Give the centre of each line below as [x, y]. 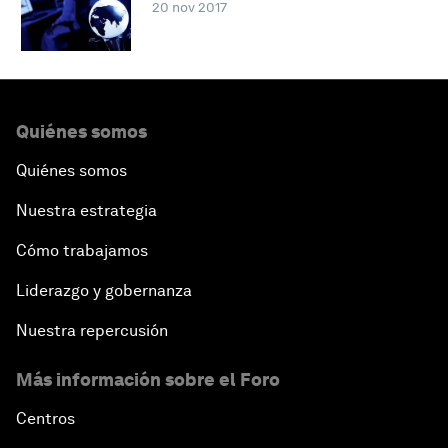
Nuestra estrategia [86, 211]
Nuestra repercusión [92, 331]
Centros [45, 419]
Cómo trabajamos [82, 251]
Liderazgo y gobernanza [104, 291]
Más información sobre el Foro [148, 380]
